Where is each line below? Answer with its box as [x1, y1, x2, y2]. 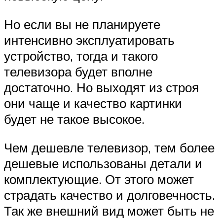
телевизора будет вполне [4, 64, 152, 80]
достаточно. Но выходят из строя [4, 79, 199, 96]
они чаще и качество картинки [4, 95, 182, 111]
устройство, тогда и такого [4, 48, 158, 64]
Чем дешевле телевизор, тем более [4, 139, 215, 155]
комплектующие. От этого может [4, 171, 194, 187]
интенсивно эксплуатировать [4, 32, 175, 48]
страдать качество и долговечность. [4, 186, 215, 203]
